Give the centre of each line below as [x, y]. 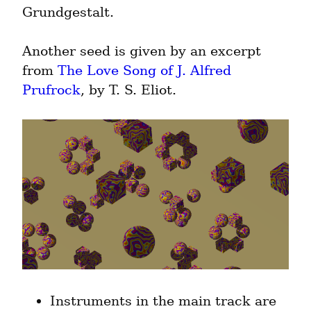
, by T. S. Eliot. [128, 90]
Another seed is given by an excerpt [142, 51]
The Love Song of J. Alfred [144, 71]
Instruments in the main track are [163, 301]
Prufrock [51, 90]
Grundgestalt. [68, 12]
